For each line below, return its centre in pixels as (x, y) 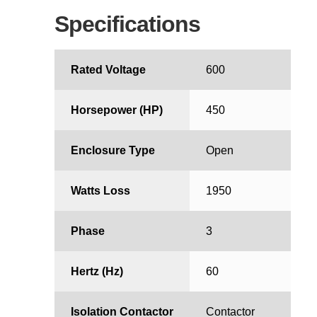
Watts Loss (100, 191)
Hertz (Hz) (97, 272)
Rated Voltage (108, 70)
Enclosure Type (113, 151)
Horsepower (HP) (116, 110)
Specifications (128, 24)
